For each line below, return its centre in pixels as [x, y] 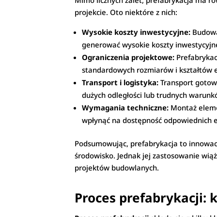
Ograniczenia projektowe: [128, 57]
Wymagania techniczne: [125, 108]
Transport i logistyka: [120, 83]
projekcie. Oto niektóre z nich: [126, 12]
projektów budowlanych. [117, 168]
